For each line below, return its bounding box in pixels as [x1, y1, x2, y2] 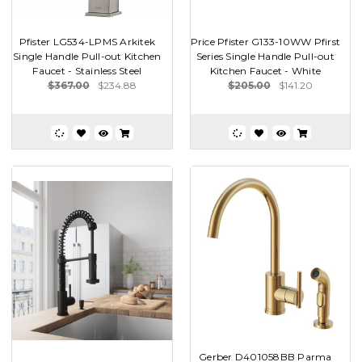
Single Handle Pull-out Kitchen [13, 49, 162, 62]
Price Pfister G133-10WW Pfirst [190, 35, 340, 48]
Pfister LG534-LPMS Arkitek [19, 35, 155, 48]
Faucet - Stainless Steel [32, 64, 142, 77]
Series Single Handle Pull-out [196, 49, 335, 62]
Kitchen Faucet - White [209, 64, 321, 77]
